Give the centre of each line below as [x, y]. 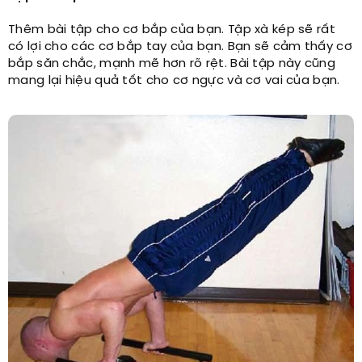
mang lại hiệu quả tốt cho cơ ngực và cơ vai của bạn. [174, 81]
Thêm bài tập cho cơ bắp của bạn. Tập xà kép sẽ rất [172, 30]
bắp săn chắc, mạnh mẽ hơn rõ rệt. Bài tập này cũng [172, 64]
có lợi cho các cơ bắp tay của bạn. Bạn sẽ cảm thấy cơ [180, 47]
